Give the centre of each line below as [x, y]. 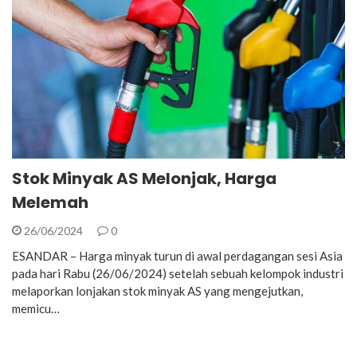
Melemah [50, 202]
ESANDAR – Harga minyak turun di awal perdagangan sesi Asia [177, 255]
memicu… [36, 308]
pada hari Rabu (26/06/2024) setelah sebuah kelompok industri [178, 273]
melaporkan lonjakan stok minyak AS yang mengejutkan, [157, 290]
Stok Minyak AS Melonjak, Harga [144, 178]
